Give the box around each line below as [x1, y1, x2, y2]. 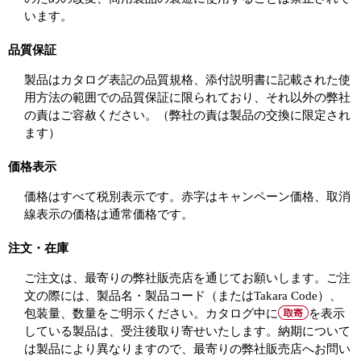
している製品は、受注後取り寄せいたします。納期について [24, 325, 351, 338]
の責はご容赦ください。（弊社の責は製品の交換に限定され [24, 109, 351, 122]
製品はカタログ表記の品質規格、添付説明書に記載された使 [24, 73, 351, 86]
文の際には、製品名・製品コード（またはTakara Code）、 [24, 289, 342, 302]
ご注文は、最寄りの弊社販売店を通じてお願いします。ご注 [24, 272, 351, 284]
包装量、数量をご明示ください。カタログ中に [24, 307, 278, 320]
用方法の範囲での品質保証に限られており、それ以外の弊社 [24, 91, 351, 104]
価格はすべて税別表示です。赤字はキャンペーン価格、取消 [24, 190, 351, 203]
